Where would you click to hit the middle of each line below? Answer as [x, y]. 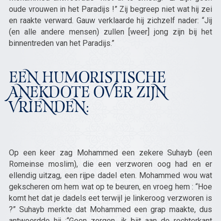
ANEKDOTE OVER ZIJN [88, 94]
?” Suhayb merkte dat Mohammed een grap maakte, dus [110, 209]
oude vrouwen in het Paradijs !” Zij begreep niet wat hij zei [110, 9]
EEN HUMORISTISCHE [87, 79]
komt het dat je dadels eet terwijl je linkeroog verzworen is [110, 198]
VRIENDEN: [49, 109]
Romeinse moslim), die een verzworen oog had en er [110, 164]
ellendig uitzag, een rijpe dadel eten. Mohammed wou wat [110, 175]
